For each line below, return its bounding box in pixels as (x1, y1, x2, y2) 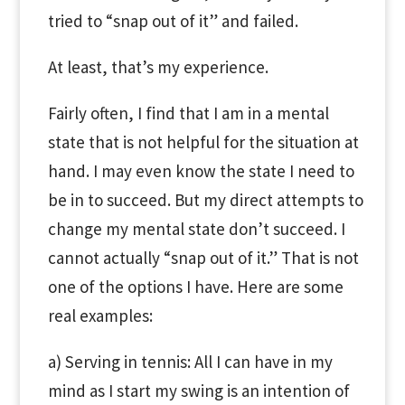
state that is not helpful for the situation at (47, 131, 359, 153)
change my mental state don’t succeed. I (47, 218, 345, 240)
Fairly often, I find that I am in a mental (47, 102, 329, 124)
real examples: (47, 305, 153, 326)
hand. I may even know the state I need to (47, 160, 354, 182)
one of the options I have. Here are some (47, 276, 344, 297)
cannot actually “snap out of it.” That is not (47, 247, 359, 268)
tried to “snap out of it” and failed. (47, 10, 298, 32)
